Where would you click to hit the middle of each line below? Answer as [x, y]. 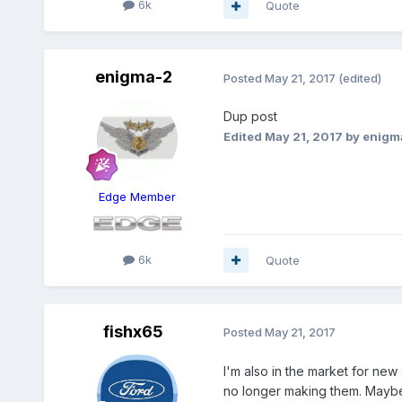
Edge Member [137, 197]
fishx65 [134, 331]
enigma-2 [133, 77]
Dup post [250, 117]
